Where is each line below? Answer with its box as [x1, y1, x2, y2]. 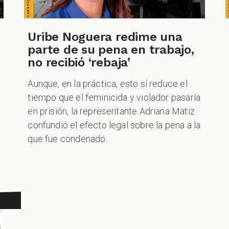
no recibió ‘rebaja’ [28, 55, 130, 70]
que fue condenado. [28, 133, 107, 145]
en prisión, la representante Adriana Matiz [28, 106, 195, 117]
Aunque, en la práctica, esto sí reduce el [28, 78, 188, 89]
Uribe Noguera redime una [28, 30, 182, 44]
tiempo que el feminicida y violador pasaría [28, 92, 201, 103]
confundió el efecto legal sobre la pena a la [28, 120, 201, 131]
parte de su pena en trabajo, [28, 42, 194, 57]
